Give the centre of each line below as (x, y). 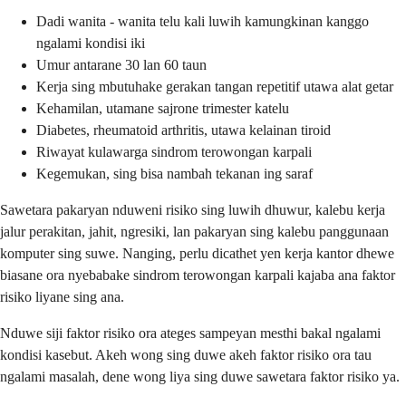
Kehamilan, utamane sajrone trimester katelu (163, 108)
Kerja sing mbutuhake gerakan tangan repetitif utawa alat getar (215, 86)
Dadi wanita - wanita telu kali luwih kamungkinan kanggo (203, 21)
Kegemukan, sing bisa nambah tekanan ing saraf (174, 173)
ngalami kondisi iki (91, 43)
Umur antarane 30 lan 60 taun (121, 64)
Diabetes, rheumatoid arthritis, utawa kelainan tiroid (184, 130)
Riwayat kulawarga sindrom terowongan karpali (174, 151)
